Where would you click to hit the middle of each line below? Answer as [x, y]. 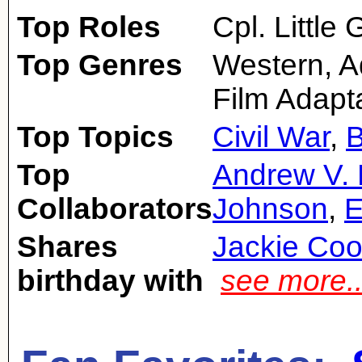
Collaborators [115, 209]
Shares [67, 247]
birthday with [110, 281]
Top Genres [100, 65]
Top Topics [95, 137]
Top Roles [89, 27]
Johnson [270, 209]
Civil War [271, 137]
